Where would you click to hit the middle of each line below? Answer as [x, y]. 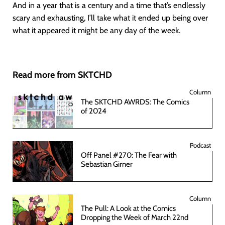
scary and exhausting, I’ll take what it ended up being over [110, 18]
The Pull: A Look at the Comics [128, 208]
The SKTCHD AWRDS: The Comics [135, 102]
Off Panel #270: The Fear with [129, 155]
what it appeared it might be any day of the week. [96, 30]
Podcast [200, 145]
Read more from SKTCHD [62, 75]
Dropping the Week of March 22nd [135, 217]
